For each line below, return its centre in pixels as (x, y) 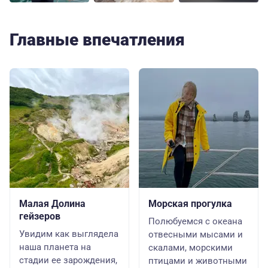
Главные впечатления (97, 40)
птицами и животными (198, 261)
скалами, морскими (191, 248)
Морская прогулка (190, 204)
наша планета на (55, 247)
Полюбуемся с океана (195, 221)
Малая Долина (52, 204)
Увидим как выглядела (69, 234)
